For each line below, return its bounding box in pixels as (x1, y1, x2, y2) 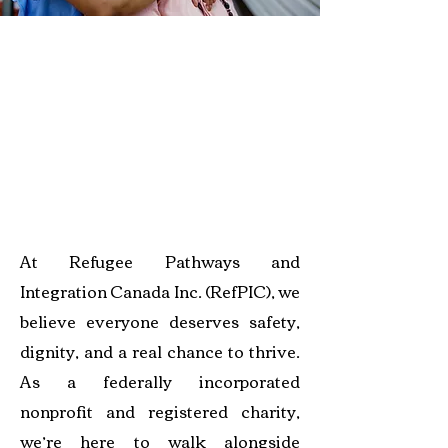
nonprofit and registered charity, (20, 396, 300, 426)
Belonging (20, 221, 101, 251)
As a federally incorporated (20, 366, 300, 396)
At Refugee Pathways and (20, 246, 300, 276)
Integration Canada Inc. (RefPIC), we (20, 276, 300, 306)
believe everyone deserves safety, (20, 306, 300, 336)
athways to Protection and (20, 203, 300, 233)
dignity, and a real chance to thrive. (20, 336, 300, 366)
